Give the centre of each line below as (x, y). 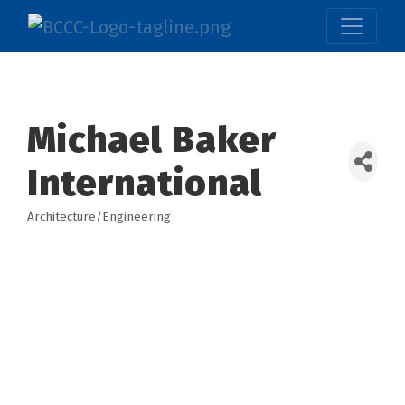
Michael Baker (152, 140)
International (145, 183)
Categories (80, 230)
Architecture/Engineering (99, 216)
